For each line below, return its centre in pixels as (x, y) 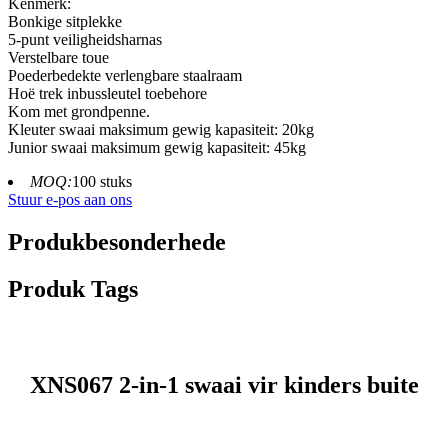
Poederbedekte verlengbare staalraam (125, 75)
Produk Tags (73, 288)
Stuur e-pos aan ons (70, 199)
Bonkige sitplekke (65, 21)
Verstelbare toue (58, 57)
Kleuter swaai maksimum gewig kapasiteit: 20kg (161, 129)
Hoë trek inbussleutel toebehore (107, 93)
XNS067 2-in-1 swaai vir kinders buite (224, 385)
